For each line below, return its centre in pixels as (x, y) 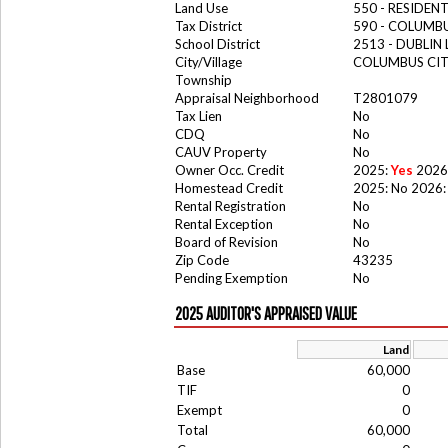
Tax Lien (198, 116)
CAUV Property (221, 152)
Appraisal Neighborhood (247, 98)
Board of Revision (226, 242)
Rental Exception (224, 224)
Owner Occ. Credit (229, 170)
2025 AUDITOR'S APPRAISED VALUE (266, 313)
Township (203, 80)
